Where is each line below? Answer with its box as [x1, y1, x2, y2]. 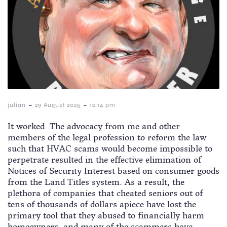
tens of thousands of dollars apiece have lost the [8, 199, 196, 210]
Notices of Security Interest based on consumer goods [8, 166, 219, 176]
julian [8, 101, 26, 109]
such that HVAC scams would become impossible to [8, 143, 212, 154]
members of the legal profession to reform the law [8, 132, 206, 143]
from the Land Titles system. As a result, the [8, 177, 184, 187]
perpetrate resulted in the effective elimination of [8, 155, 201, 165]
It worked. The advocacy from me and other [8, 121, 180, 132]
